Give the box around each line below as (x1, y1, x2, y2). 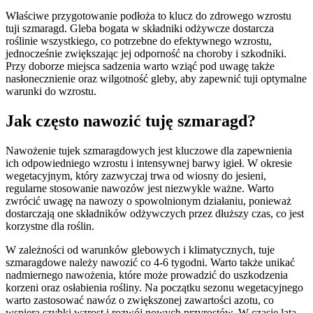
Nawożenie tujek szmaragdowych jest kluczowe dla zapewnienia (6, 144, 292, 156)
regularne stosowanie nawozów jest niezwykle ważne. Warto (6, 182, 274, 194)
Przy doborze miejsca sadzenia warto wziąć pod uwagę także (6, 59, 275, 72)
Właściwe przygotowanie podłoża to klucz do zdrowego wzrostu (6, 9, 291, 22)
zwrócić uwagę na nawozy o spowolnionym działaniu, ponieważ (6, 194, 291, 207)
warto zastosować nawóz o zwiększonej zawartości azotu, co (6, 293, 274, 306)
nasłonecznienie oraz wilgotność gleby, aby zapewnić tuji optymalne (6, 72, 307, 85)
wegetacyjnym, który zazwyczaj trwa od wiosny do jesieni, (6, 169, 266, 182)
